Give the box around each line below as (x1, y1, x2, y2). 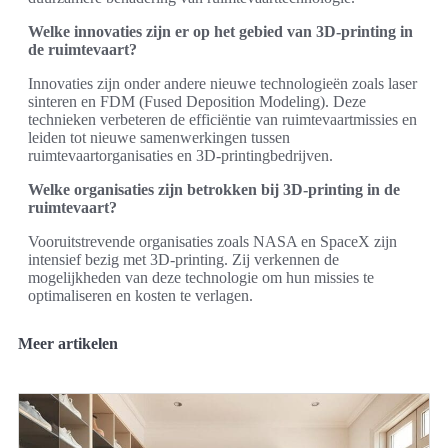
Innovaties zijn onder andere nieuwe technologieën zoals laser (28, 75, 417, 92)
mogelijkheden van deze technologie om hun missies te (28, 269, 374, 286)
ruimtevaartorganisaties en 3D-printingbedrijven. (28, 147, 333, 164)
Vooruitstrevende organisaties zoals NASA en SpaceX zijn (28, 233, 397, 250)
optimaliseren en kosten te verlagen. (28, 287, 253, 304)
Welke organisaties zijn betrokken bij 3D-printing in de (28, 181, 400, 198)
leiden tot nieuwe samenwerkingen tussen (28, 129, 290, 146)
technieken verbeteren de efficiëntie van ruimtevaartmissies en (28, 111, 417, 128)
